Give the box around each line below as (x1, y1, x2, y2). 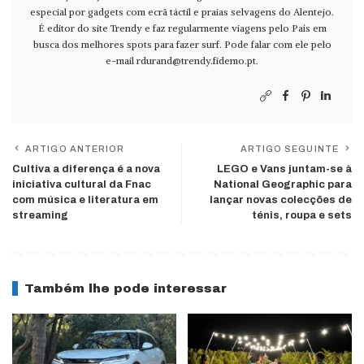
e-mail (106, 54, 136, 67)
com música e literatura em (12, 193, 158, 206)
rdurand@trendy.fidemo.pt (136, 54, 256, 67)
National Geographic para (214, 178, 352, 190)
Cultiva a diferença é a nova (12, 162, 160, 175)
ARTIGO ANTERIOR (25, 143, 125, 154)
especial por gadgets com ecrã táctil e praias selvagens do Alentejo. (30, 5, 334, 18)
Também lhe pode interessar (24, 281, 227, 295)
